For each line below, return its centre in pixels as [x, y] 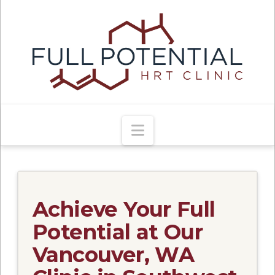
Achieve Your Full [124, 209]
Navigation [184, 130]
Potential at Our [118, 232]
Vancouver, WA [114, 254]
